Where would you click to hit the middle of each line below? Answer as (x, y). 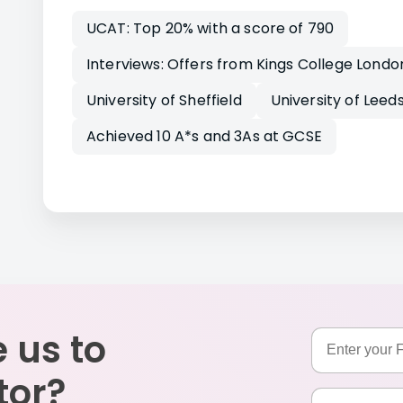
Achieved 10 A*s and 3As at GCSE (204, 136)
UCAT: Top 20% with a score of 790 (210, 28)
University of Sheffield (164, 100)
